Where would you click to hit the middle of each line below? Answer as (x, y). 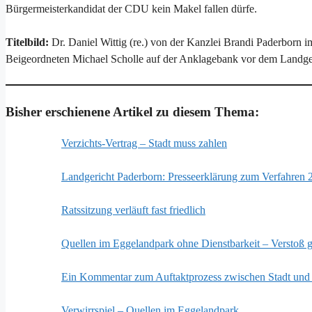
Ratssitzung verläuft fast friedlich (133, 210)
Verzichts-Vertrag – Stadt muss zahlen (144, 143)
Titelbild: (29, 42)
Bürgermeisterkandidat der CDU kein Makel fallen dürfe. (131, 8)
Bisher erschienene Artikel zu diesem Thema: (132, 111)
